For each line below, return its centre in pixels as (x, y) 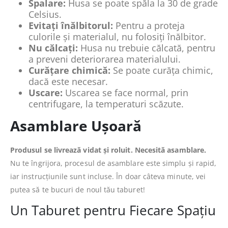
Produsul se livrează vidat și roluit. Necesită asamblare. (108, 150)
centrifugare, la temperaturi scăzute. (106, 104)
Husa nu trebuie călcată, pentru (147, 48)
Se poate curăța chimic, (162, 70)
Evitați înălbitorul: (71, 25)
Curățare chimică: (69, 70)
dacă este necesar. (68, 81)
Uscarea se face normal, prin (125, 92)
